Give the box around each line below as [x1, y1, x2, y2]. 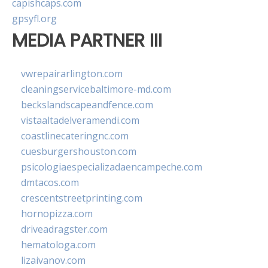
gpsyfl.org [12, 12, 57, 26]
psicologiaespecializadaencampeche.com [21, 160, 202, 173]
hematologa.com [21, 237, 96, 251]
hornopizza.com [21, 206, 93, 220]
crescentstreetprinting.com [21, 191, 142, 205]
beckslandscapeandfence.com [21, 98, 153, 111]
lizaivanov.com [21, 253, 86, 267]
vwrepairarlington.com [21, 66, 123, 80]
